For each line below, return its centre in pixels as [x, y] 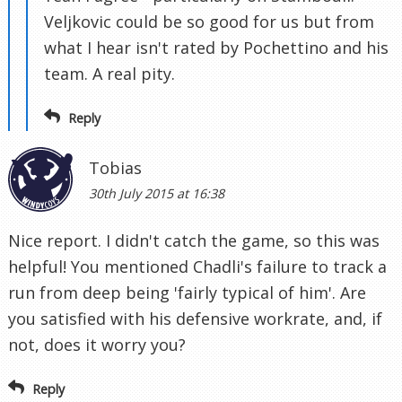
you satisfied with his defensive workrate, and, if [195, 318]
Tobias [115, 167]
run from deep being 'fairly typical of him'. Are [187, 292]
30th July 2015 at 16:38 [157, 193]
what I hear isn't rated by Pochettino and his [216, 48]
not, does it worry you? [97, 344]
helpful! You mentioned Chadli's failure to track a [197, 266]
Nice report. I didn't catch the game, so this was [194, 240]
